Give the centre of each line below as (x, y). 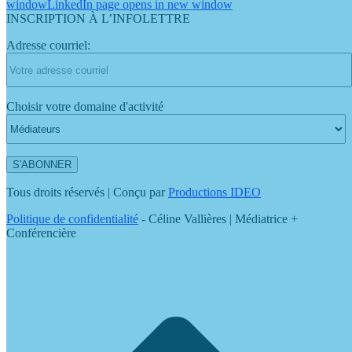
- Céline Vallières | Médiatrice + (218, 219)
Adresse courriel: (48, 46)
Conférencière (41, 233)
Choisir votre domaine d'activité (85, 107)
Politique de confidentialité (72, 219)
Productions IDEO (214, 192)
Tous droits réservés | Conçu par (87, 192)
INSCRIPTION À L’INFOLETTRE (98, 19)
